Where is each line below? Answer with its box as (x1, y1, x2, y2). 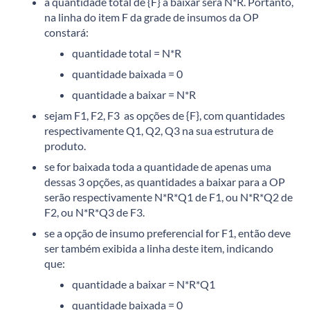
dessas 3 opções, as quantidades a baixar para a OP (44, 174, 285, 188)
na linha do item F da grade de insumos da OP (44, 10, 259, 24)
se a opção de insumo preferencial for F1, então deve (44, 226, 291, 239)
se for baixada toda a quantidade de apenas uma (44, 159, 271, 173)
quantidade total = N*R (72, 46, 181, 60)
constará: (44, 25, 89, 39)
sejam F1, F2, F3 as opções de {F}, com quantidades (44, 108, 285, 122)
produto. (44, 138, 86, 152)
